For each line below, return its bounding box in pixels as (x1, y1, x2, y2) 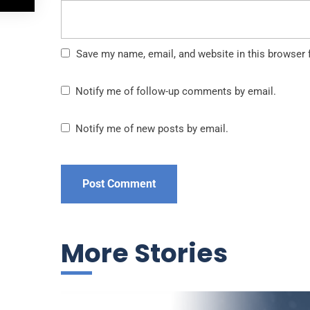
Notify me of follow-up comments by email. (75, 84, 276, 98)
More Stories (61, 235, 228, 271)
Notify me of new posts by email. (75, 122, 228, 135)
